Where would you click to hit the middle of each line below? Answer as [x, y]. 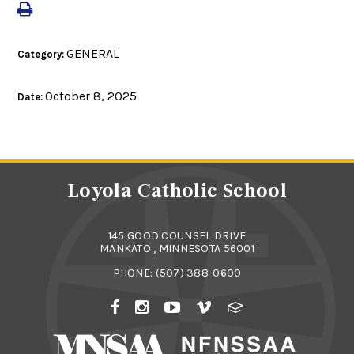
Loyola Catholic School [177, 190]
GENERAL [93, 53]
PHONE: [134, 273]
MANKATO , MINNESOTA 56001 [177, 248]
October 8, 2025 [91, 96]
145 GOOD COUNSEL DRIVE [177, 235]
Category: [42, 54]
